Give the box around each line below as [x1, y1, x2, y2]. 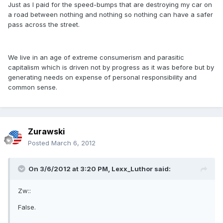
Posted [28, 139, 51, 147]
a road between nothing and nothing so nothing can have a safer [8, 10, 213, 19]
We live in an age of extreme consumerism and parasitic [8, 53, 184, 62]
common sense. [8, 83, 57, 92]
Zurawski [28, 126, 65, 137]
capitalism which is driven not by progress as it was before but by [8, 63, 214, 72]
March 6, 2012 [51, 139, 96, 147]
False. [18, 203, 36, 212]
